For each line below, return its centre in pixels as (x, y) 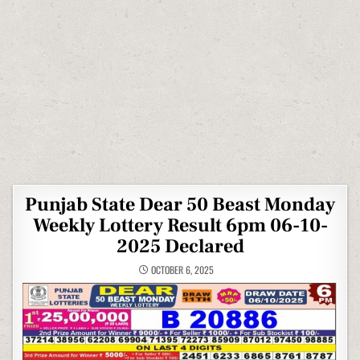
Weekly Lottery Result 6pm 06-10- (180, 225)
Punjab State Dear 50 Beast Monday (180, 205)
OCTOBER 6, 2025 (181, 270)
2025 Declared (180, 246)
